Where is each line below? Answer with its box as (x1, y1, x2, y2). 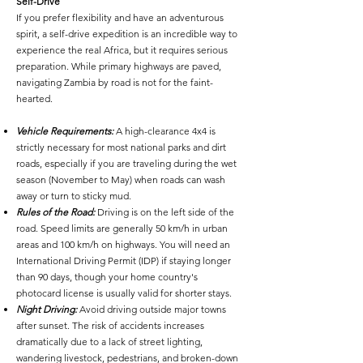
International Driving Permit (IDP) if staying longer (16, 254, 231, 267)
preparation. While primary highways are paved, (16, 60, 221, 72)
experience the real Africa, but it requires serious (16, 44, 228, 56)
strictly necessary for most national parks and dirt (16, 141, 226, 153)
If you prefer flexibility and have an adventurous (16, 11, 224, 23)
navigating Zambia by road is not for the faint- (16, 76, 213, 88)
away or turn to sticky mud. (16, 190, 131, 202)
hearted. (16, 92, 53, 105)
